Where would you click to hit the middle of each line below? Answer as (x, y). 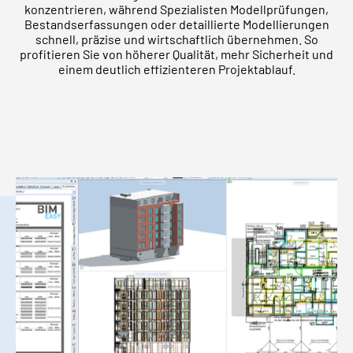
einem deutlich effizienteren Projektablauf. (176, 69)
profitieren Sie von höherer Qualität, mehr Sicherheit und (176, 54)
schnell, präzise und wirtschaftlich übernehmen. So (176, 39)
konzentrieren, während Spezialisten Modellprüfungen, (176, 9)
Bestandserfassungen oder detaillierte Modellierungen (176, 24)
